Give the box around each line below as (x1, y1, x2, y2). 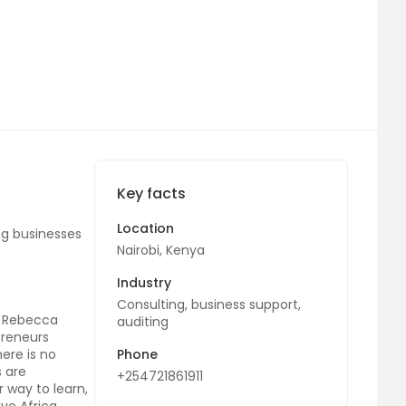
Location (117, 219, 174, 237)
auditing (117, 313, 169, 331)
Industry (117, 274, 171, 292)
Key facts (117, 183, 186, 204)
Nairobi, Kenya (117, 241, 205, 259)
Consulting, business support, (117, 295, 301, 314)
